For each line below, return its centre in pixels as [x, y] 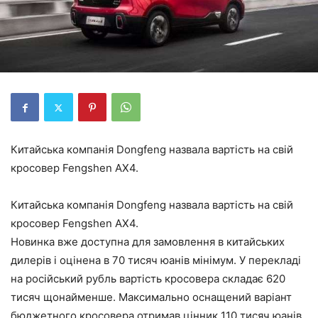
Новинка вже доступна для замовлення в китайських [148, 242]
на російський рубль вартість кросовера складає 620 [148, 279]
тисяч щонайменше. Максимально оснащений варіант [151, 297]
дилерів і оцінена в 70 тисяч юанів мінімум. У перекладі [156, 261]
